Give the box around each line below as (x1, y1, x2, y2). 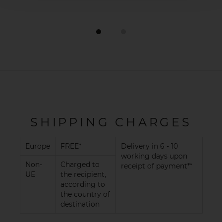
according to (60, 180, 105, 189)
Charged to (60, 160, 100, 169)
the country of (60, 190, 110, 199)
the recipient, (60, 170, 106, 179)
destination (60, 200, 100, 209)
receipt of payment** (121, 162, 192, 171)
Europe (25, 142, 50, 151)
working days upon (121, 152, 187, 161)
